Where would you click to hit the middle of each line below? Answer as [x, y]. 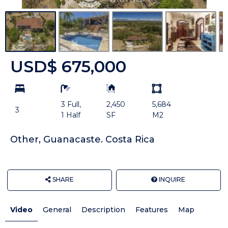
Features [152, 210]
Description [103, 210]
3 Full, [71, 105]
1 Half [70, 115]
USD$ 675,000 [68, 67]
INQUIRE [172, 180]
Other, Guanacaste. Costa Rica [82, 140]
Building [118, 86]
